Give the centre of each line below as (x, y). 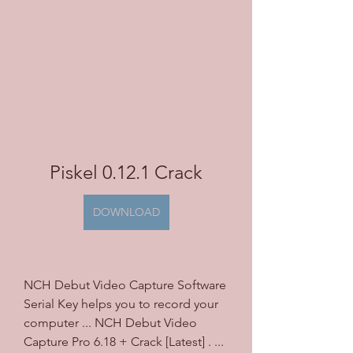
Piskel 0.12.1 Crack (126, 172)
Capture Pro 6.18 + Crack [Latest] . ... (124, 341)
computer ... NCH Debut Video (110, 322)
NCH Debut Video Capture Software (125, 284)
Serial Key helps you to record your (121, 303)
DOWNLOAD (126, 212)
